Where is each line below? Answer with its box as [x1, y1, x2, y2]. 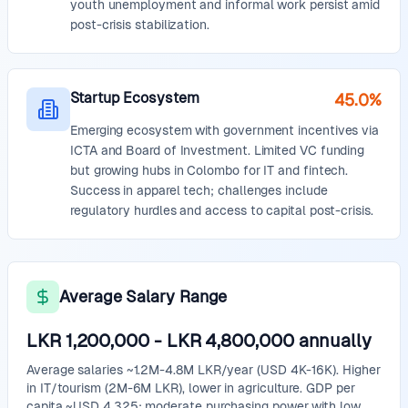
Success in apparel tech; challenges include [70, 183, 328, 198]
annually [298, 331, 372, 351]
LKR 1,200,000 [26, 331, 149, 351]
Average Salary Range [59, 287, 228, 306]
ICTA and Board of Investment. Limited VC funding [70, 143, 365, 158]
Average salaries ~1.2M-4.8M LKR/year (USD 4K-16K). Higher [26, 362, 381, 377]
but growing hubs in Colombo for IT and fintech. [70, 163, 349, 178]
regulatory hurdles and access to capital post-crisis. [70, 203, 373, 218]
